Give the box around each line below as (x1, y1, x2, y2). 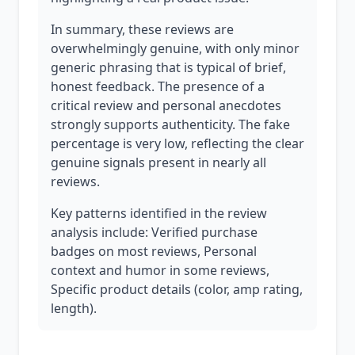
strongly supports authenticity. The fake (51, 116, 290, 133)
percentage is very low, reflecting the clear (51, 135, 304, 152)
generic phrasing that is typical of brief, (51, 59, 286, 76)
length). (51, 300, 97, 317)
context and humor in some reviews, (51, 261, 269, 279)
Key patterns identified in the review (51, 204, 267, 222)
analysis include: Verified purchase (51, 223, 258, 241)
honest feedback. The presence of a (51, 78, 265, 95)
